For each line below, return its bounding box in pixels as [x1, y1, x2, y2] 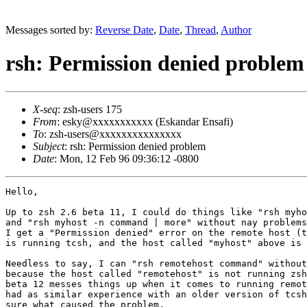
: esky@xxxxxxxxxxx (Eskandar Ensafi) [57, 115, 233, 127]
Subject [33, 140, 64, 152]
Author [221, 24, 251, 36]
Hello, [5, 186, 38, 197]
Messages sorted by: [5, 24, 95, 36]
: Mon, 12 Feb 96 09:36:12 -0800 [54, 152, 199, 164]
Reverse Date [95, 24, 153, 36]
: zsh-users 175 [58, 103, 122, 115]
